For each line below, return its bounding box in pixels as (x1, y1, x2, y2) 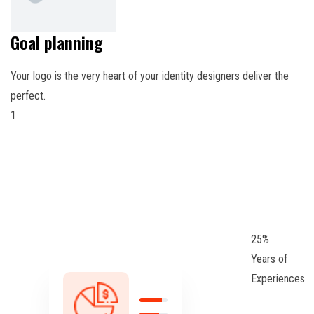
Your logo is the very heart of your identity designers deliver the (11, 69, 289, 83)
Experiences (251, 271, 306, 285)
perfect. (11, 88, 46, 102)
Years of (251, 252, 288, 266)
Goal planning (11, 29, 102, 55)
